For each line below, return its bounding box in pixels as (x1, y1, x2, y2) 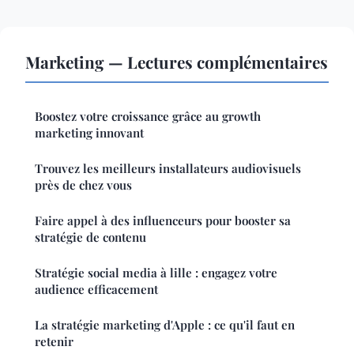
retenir (35, 333, 73, 350)
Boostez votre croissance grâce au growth (35, 108, 261, 125)
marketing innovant (35, 125, 144, 141)
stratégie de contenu (35, 229, 146, 246)
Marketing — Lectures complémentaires (25, 51, 328, 73)
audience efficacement (35, 281, 158, 298)
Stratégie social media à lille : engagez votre (35, 265, 277, 281)
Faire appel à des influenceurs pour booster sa (35, 213, 291, 229)
